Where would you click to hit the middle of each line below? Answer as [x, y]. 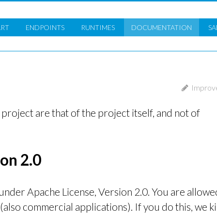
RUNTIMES [98, 27]
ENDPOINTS [45, 27]
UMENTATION [170, 27]
